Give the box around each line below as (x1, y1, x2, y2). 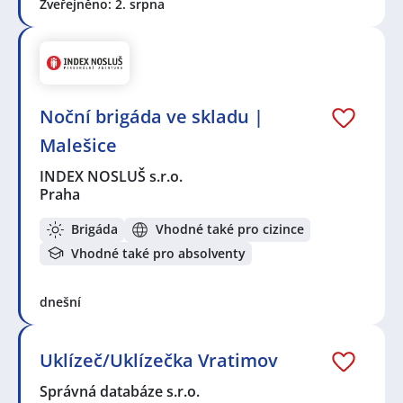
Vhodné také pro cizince (156, 220, 304, 238)
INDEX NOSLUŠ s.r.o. (40, 166, 184, 186)
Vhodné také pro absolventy (71, 244, 246, 262)
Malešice (40, 132, 117, 157)
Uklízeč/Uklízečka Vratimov (40, 348, 278, 373)
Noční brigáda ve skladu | (40, 103, 264, 129)
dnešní (40, 293, 81, 311)
